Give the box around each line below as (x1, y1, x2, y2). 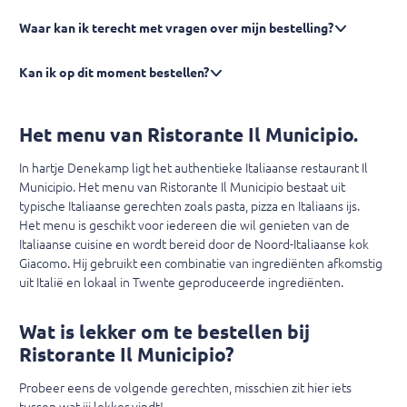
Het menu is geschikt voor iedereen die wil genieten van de (19, 217, 350, 233)
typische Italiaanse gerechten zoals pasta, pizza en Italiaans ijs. (19, 198, 360, 213)
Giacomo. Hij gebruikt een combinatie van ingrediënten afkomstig (19, 255, 382, 271)
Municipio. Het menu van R (19, 179, 168, 194)
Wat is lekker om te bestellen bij (19, 321, 310, 343)
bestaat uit (283, 179, 345, 194)
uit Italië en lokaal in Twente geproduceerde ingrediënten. (19, 274, 343, 290)
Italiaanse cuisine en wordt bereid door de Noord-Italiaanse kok (19, 236, 369, 252)
